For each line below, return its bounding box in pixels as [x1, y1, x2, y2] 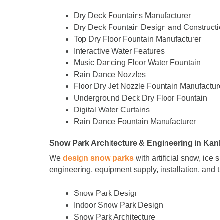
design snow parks [63, 154, 134, 163]
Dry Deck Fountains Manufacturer [74, 11, 191, 20]
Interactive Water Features [74, 47, 166, 55]
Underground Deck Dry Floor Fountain [74, 94, 207, 103]
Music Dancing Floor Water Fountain [74, 58, 201, 67]
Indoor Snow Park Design [74, 201, 163, 210]
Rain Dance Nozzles [74, 70, 146, 79]
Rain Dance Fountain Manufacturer [74, 117, 196, 126]
